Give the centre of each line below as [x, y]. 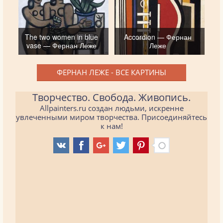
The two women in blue [62, 37]
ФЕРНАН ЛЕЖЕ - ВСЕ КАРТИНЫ [111, 72]
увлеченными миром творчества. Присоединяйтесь [111, 117]
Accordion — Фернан [158, 37]
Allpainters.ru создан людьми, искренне [111, 108]
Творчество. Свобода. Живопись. [111, 97]
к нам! [111, 126]
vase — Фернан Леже [62, 45]
